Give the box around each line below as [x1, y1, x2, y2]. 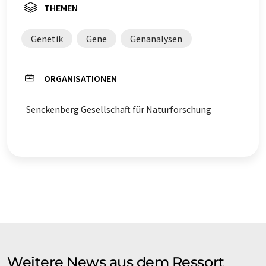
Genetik [31, 33, 63, 45]
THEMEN [44, 2, 78, 14]
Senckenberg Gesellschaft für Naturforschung [26, 103, 211, 115]
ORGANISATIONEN [44, 72, 117, 84]
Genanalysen [130, 33, 182, 45]
